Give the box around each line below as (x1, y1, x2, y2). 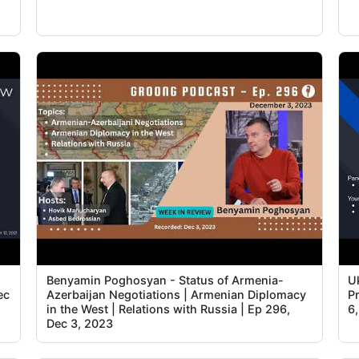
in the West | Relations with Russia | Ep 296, (46, 301, 290, 316)
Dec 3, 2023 (46, 316, 113, 330)
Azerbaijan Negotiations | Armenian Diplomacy (46, 287, 306, 301)
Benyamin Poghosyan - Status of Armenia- (46, 272, 284, 287)
